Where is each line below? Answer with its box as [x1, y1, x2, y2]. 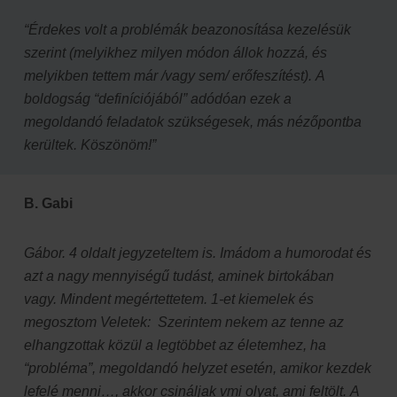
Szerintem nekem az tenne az [158, 314, 344, 330]
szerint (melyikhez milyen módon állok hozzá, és [24, 44, 327, 60]
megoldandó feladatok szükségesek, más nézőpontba [24, 113, 362, 129]
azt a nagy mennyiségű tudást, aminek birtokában [24, 268, 334, 284]
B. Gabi [24, 195, 76, 211]
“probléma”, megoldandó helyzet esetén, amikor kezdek [24, 360, 371, 376]
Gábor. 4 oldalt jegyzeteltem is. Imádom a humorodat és [24, 245, 371, 261]
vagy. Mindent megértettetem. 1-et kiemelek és [24, 291, 314, 307]
